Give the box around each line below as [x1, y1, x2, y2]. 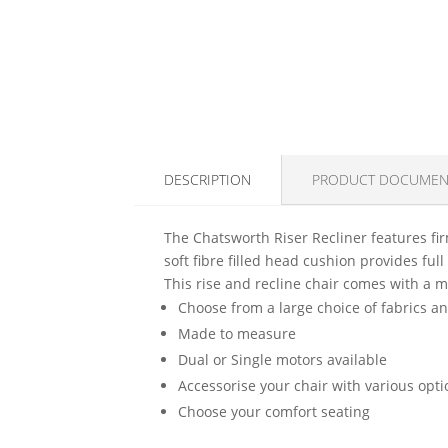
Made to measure [178, 324, 297, 344]
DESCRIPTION [164, 170, 252, 190]
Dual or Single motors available [178, 350, 388, 370]
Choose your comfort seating [178, 402, 371, 422]
